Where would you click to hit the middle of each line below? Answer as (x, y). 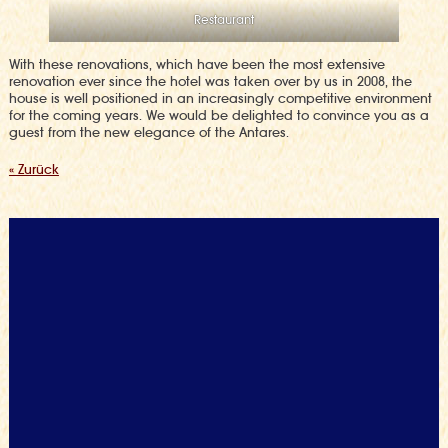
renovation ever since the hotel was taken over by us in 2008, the (210, 81)
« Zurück (33, 169)
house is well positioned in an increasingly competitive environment (220, 98)
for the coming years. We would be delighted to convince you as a (218, 115)
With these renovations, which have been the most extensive (196, 64)
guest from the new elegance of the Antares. (148, 132)
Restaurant (224, 19)
